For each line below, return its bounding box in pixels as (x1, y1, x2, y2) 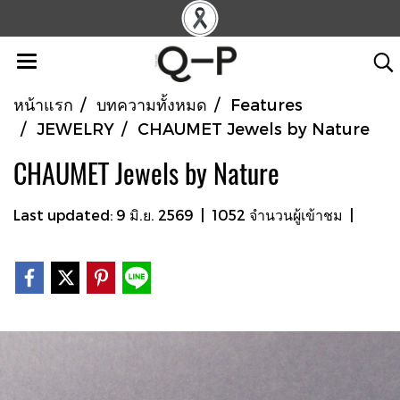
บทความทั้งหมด (96, 95, 207, 113)
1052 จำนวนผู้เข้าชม (212, 206, 343, 223)
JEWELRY (37, 119, 114, 137)
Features (230, 95, 303, 113)
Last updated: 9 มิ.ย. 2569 (13, 206, 194, 223)
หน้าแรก (13, 95, 73, 113)
